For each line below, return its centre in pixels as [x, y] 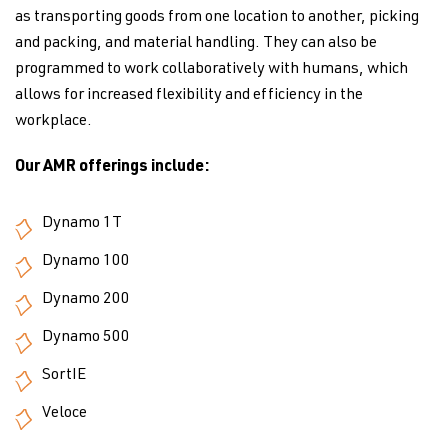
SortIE [64, 376]
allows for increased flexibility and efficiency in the [189, 96]
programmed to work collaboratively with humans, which [211, 70]
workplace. [53, 122]
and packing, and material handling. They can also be [196, 44]
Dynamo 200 [86, 300]
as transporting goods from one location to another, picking [217, 18]
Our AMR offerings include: [112, 168]
